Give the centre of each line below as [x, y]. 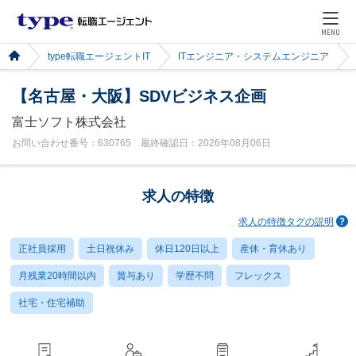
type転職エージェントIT [99, 56]
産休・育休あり [273, 249]
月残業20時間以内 [57, 276]
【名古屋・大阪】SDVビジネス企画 [139, 96]
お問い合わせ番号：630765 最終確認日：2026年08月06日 [141, 143]
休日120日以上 [187, 249]
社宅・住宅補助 [52, 303]
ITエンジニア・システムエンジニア [253, 56]
